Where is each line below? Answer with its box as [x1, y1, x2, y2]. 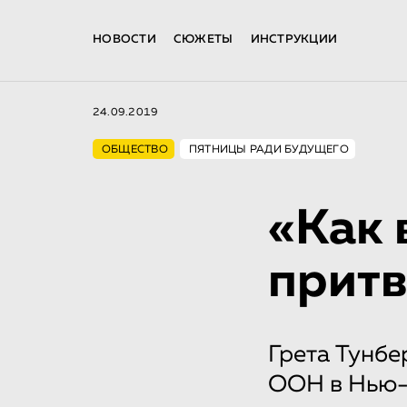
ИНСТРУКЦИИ [250, 34, 338, 45]
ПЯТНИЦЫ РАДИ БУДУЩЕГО [188, 144, 349, 155]
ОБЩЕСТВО [102, 144, 168, 155]
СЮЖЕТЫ [173, 34, 233, 45]
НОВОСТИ [93, 34, 156, 45]
